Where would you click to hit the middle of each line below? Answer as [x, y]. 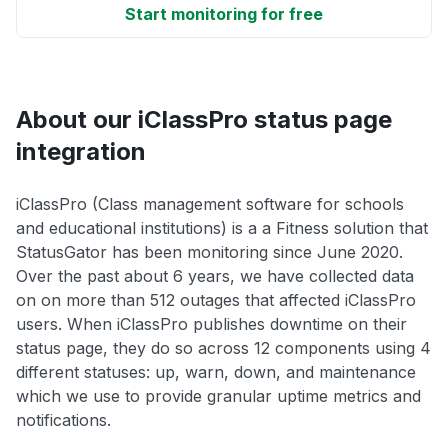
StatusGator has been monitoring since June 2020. [209, 252]
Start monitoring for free [224, 14]
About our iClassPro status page [204, 120]
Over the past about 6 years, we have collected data [215, 276]
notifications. [63, 420]
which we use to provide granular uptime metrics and [218, 396]
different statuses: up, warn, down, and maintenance [216, 372]
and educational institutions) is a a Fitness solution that [222, 228]
